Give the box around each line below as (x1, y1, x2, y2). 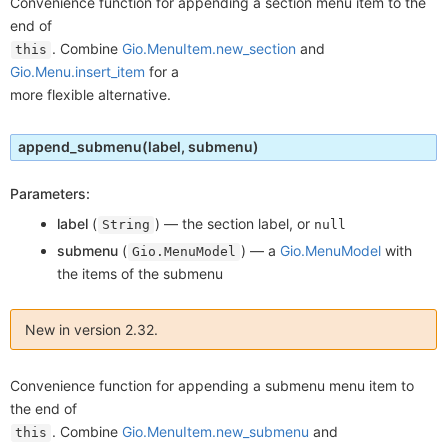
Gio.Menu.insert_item (10, 63, 145, 81)
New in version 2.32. (25, 320, 158, 338)
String (102, 217, 151, 233)
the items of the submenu (57, 264, 224, 282)
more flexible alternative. (10, 86, 171, 104)
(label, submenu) (142, 138, 259, 156)
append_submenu (18, 138, 142, 156)
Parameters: (10, 185, 90, 203)
